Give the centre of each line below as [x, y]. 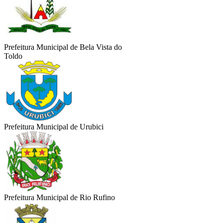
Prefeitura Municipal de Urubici [54, 127]
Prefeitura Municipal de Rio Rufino [59, 198]
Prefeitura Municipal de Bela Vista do [63, 47]
